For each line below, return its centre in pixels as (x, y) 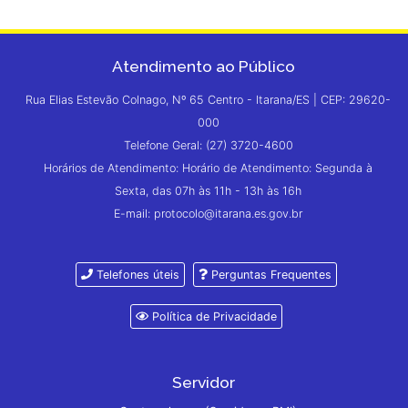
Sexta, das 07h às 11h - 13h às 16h (209, 190)
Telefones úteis (137, 274)
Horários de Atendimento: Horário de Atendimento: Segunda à (209, 168)
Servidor (204, 382)
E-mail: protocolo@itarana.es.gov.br (209, 213)
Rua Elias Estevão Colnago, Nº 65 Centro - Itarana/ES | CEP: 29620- (209, 99)
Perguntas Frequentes (269, 274)
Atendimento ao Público (204, 66)
